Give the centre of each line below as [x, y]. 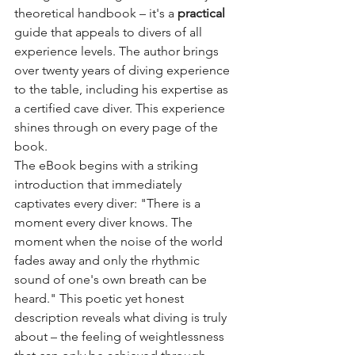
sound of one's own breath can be [112, 279]
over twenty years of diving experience [124, 70]
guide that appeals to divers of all [110, 32]
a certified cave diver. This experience [121, 108]
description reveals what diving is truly [122, 317]
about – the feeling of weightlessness [121, 336]
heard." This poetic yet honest [101, 298]
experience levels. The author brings [118, 51]
